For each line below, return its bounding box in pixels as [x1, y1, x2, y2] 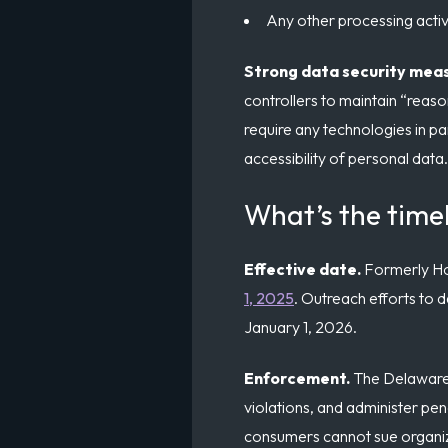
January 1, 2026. [244, 316, 357, 337]
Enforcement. [244, 368, 353, 389]
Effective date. [244, 258, 364, 279]
